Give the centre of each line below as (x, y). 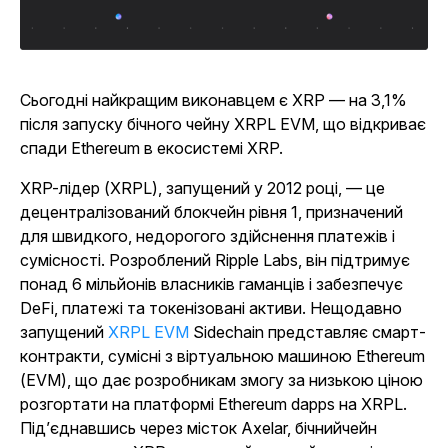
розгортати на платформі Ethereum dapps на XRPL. (213, 403)
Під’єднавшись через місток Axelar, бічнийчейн (198, 427)
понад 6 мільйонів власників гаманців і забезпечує (211, 283)
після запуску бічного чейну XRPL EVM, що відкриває (223, 123)
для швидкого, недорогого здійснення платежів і (207, 235)
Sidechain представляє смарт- (307, 331)
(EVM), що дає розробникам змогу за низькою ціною (221, 379)
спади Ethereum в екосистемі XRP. (151, 147)
